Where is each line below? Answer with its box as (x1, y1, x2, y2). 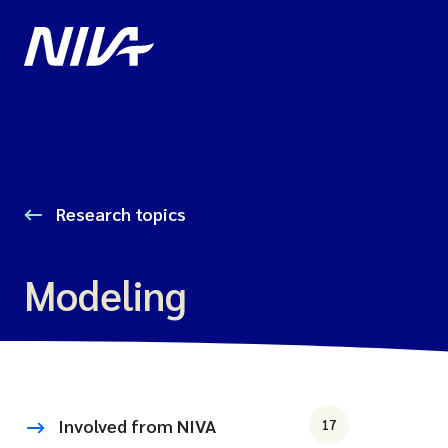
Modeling (24, 268, 187, 320)
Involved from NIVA (58, 413, 216, 437)
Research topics (52, 202, 186, 225)
